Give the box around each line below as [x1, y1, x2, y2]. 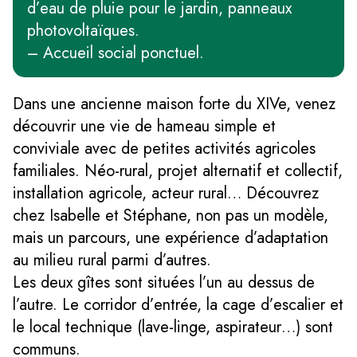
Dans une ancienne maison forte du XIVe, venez [13, 92, 335, 116]
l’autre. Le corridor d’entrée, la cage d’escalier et [13, 292, 343, 316]
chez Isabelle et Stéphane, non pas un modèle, [13, 203, 328, 227]
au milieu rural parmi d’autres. [13, 248, 211, 272]
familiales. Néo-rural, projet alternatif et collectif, [13, 159, 343, 182]
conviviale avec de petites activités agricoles [13, 136, 316, 160]
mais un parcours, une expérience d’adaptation [13, 226, 328, 249]
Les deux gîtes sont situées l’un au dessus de [13, 270, 315, 294]
